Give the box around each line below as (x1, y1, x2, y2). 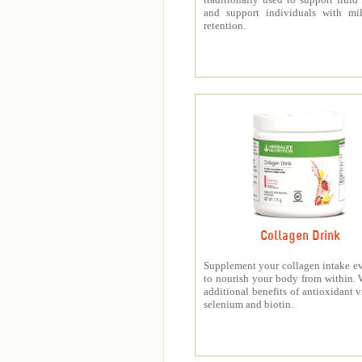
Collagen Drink (259, 229, 340, 243)
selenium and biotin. (203, 298, 293, 310)
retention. (203, 19, 246, 32)
